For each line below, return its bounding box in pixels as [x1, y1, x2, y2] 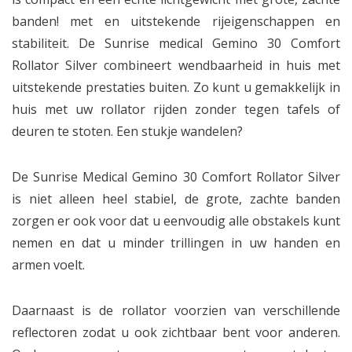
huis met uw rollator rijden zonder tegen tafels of [12, 101, 340, 118]
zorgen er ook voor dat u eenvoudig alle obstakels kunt [12, 212, 340, 229]
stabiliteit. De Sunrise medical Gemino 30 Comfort [12, 35, 340, 52]
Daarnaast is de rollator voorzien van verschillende [12, 302, 340, 319]
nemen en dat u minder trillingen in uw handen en [12, 234, 340, 251]
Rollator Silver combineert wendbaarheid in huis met [12, 57, 340, 74]
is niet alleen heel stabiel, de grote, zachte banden [12, 190, 340, 207]
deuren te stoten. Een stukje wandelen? [12, 123, 243, 140]
